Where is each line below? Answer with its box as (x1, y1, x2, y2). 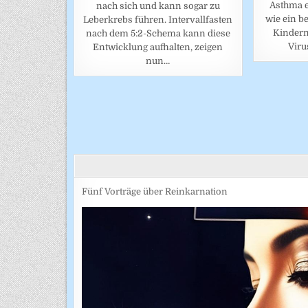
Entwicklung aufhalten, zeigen (93, 42, 223, 53)
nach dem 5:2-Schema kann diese (85, 28, 230, 39)
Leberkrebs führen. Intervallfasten (83, 14, 233, 25)
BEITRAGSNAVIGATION (73, 100, 292, 126)
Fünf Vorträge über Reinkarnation (82, 186, 228, 197)
